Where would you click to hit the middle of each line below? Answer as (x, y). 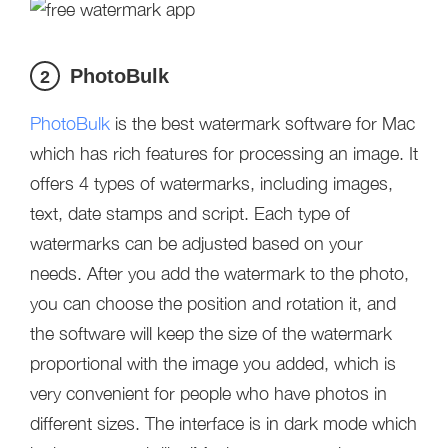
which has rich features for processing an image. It (224, 153)
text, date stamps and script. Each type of (190, 213)
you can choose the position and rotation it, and (213, 303)
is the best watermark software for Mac (262, 123)
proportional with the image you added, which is (213, 363)
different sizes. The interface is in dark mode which (223, 423)
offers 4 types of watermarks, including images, (211, 183)
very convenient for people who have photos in (208, 393)
